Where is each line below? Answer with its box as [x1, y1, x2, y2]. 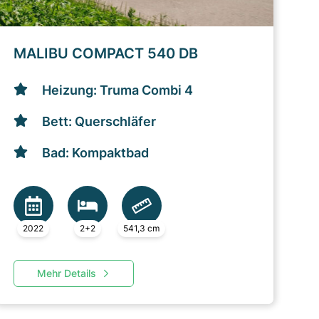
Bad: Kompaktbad [41, 145, 149, 160]
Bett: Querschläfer [41, 114, 156, 129]
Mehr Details [36, 267, 96, 279]
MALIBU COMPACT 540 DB [13, 45, 198, 62]
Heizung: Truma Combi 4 [41, 83, 193, 98]
